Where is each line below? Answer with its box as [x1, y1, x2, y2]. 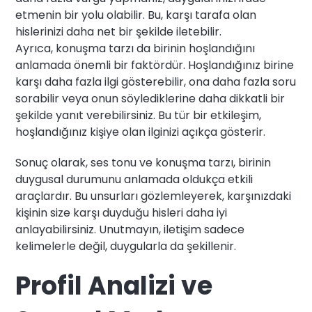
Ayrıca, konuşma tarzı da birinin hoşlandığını [15, 40, 256, 57]
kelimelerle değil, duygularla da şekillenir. [15, 238, 237, 255]
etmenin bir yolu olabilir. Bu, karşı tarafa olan [15, 7, 257, 24]
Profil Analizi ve [15, 268, 213, 304]
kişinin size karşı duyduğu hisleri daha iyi [15, 205, 228, 221]
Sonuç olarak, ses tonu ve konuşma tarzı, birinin [15, 155, 272, 171]
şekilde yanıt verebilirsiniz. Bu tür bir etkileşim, [15, 107, 262, 124]
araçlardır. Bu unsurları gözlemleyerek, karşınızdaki [15, 188, 292, 205]
